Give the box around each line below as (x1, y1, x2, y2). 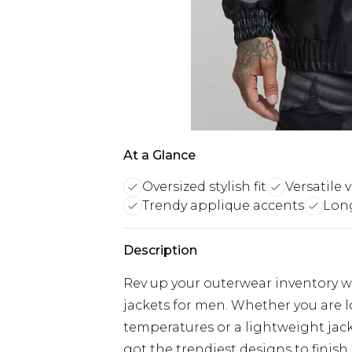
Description (123, 243, 197, 258)
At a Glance (123, 148, 196, 163)
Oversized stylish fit (142, 179, 266, 194)
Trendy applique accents (142, 198, 304, 213)
